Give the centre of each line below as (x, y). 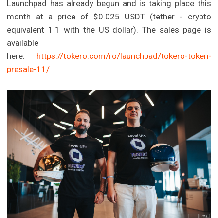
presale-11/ (28, 69)
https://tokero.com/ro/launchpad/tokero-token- (124, 56)
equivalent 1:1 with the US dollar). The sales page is (109, 30)
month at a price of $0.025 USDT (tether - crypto (109, 17)
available (23, 43)
